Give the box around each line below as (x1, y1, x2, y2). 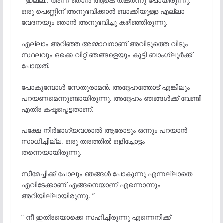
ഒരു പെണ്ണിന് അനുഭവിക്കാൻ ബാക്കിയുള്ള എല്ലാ (21, 6, 184, 16)
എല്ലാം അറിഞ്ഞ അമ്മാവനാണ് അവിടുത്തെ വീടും (21, 38, 188, 48)
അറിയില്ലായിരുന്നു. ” (21, 190, 95, 200)
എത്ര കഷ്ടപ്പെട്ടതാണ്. (21, 104, 94, 113)
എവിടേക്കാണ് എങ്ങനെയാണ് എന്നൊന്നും (21, 179, 160, 189)
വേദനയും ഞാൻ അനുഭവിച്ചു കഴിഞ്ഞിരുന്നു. (21, 17, 168, 27)
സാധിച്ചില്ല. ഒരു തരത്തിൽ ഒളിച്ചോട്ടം (21, 136, 145, 146)
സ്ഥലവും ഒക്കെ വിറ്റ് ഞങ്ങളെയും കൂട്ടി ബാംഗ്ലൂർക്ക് (21, 49, 192, 59)
